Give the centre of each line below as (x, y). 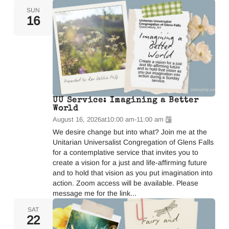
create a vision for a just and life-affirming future (130, 162)
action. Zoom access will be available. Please (125, 183)
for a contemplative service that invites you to (125, 152)
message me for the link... (94, 193)
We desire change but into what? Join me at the (130, 132)
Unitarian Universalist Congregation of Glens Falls (133, 142)
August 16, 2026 (77, 119)
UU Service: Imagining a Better (125, 100)
